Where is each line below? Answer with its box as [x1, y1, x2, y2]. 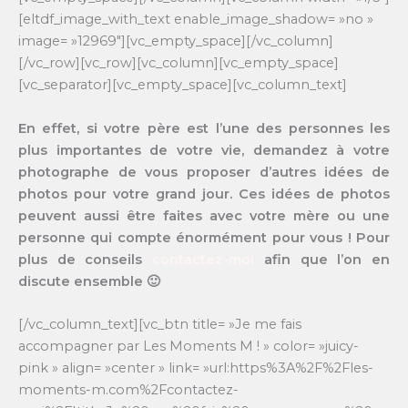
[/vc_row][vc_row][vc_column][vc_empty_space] [18, 55, 339, 72]
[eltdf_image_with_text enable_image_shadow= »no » [18, 11, 373, 28]
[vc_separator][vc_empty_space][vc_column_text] [18, 76, 347, 94]
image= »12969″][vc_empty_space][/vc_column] [18, 33, 333, 50]
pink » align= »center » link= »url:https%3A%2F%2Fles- [18, 360, 373, 377]
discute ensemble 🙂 [18, 272, 164, 290]
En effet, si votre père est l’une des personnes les [18, 119, 390, 137]
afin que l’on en [254, 250, 391, 268]
